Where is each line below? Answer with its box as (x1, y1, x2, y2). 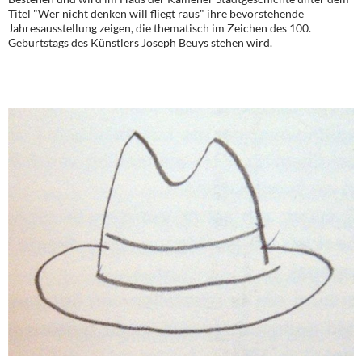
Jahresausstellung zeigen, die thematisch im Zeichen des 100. (8, 21, 311, 36)
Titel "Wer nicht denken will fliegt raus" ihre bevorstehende (8, 6, 304, 21)
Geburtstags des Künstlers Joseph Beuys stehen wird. (8, 36, 272, 50)
